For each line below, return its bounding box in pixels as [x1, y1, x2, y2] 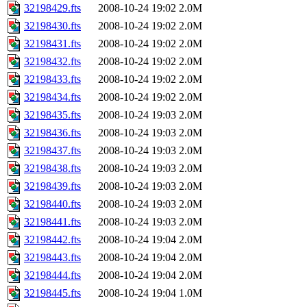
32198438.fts [24, 162, 81, 175]
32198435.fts [24, 109, 81, 121]
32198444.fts [24, 269, 81, 282]
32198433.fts [24, 73, 81, 86]
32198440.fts [24, 198, 81, 210]
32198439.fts [24, 180, 81, 193]
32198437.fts [24, 145, 81, 157]
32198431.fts [24, 38, 81, 50]
